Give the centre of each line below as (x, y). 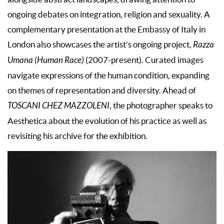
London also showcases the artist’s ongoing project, (100, 44)
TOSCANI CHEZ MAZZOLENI (58, 106)
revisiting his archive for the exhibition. (77, 136)
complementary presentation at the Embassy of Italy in (106, 29)
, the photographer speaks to (161, 105)
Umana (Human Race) (46, 60)
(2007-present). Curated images (144, 60)
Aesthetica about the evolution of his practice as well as (107, 121)
